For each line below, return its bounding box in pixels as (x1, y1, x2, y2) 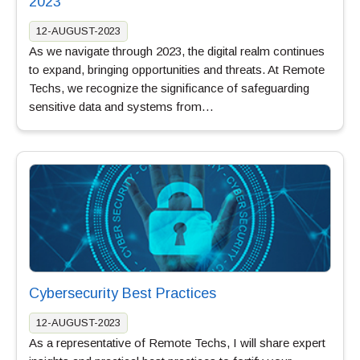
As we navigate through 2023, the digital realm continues (29, 43, 325, 58)
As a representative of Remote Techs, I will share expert (29, 335, 325, 350)
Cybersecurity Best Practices (29, 284, 216, 301)
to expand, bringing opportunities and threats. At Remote (29, 62, 325, 76)
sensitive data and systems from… (29, 99, 214, 113)
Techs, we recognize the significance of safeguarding (29, 80, 309, 95)
